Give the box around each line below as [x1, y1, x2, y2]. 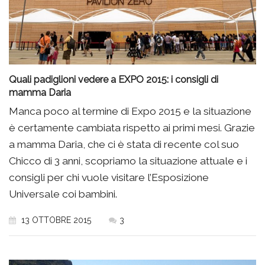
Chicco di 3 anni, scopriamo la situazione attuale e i [9, 155, 247, 167]
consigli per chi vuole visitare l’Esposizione [9, 172, 209, 184]
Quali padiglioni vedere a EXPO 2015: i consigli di [9, 74, 218, 86]
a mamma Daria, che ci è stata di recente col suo [9, 138, 239, 151]
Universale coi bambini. [9, 188, 117, 201]
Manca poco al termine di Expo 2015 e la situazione [9, 105, 251, 118]
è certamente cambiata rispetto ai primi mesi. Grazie [9, 122, 255, 134]
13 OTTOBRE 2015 [19, 215, 91, 225]
